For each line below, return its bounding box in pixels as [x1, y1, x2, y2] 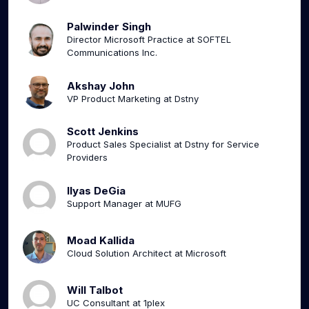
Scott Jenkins [67, 125, 139, 139]
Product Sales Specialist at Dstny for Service [67, 139, 259, 150]
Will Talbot [67, 283, 123, 297]
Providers [67, 152, 108, 163]
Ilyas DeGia [67, 183, 126, 197]
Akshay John [67, 79, 134, 92]
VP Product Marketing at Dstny [67, 92, 199, 104]
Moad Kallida [67, 233, 134, 247]
